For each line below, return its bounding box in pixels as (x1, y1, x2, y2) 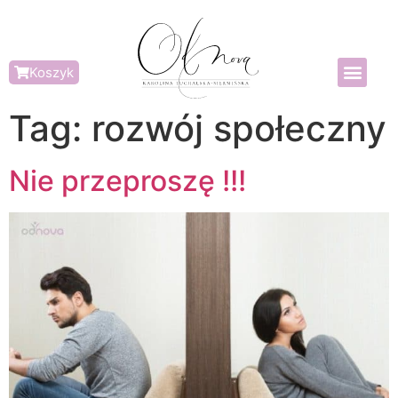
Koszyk (29, 63, 74, 81)
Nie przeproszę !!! (9, 163, 246, 198)
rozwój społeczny (92, 107, 386, 150)
